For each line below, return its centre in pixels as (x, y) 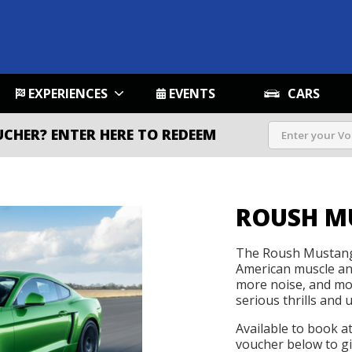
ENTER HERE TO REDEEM (134, 134)
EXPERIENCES (68, 93)
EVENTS (192, 93)
